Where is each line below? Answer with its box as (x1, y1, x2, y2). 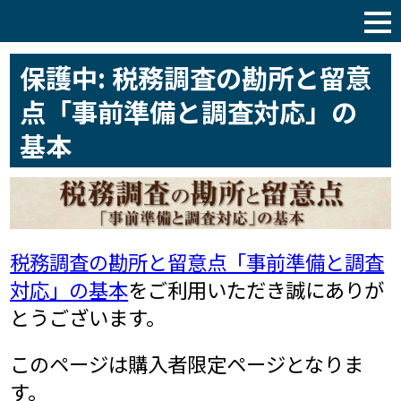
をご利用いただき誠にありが (128, 274, 385, 303)
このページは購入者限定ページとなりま (10, 349, 364, 379)
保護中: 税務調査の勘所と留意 (19, 57, 371, 96)
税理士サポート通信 (83, 8, 318, 47)
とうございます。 (10, 302, 166, 331)
